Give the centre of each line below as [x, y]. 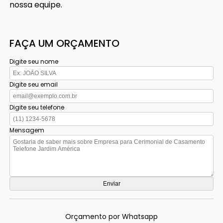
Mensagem [27, 130]
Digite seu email [34, 84]
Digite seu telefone [37, 107]
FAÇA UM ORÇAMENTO [65, 43]
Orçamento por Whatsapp [111, 216]
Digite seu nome [34, 61]
